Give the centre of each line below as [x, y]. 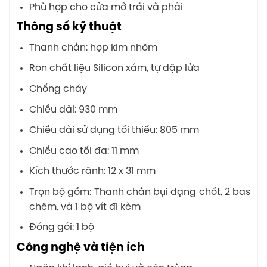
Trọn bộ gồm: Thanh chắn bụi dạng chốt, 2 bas [139, 192]
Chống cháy [58, 89]
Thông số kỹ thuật [69, 28]
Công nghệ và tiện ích [81, 248]
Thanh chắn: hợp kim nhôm [93, 48]
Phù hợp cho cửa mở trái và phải [106, 7]
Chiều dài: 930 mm [73, 110]
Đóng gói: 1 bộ [61, 228]
